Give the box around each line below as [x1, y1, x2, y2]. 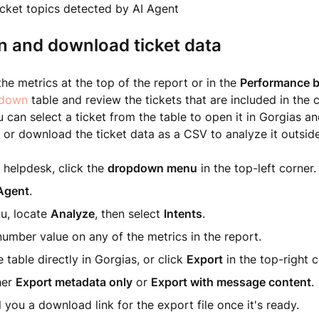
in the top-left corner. [197, 161, 316, 175]
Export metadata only [15, 275, 132, 289]
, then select [94, 206, 164, 221]
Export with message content [150, 275, 311, 289]
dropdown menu [107, 161, 197, 175]
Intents [163, 206, 202, 221]
